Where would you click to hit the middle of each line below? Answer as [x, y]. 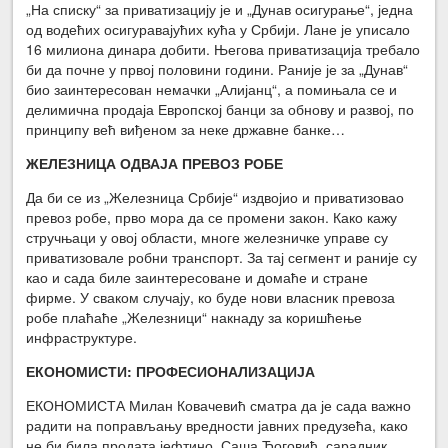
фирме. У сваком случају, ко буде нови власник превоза [211, 297]
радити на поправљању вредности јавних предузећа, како [217, 425]
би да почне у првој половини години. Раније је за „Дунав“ [217, 69]
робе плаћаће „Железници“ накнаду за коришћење [194, 317]
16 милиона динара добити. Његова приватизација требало [223, 49]
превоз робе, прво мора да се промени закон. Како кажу [212, 217]
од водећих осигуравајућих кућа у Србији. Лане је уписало [218, 29]
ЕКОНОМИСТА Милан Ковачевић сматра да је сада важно [219, 405]
